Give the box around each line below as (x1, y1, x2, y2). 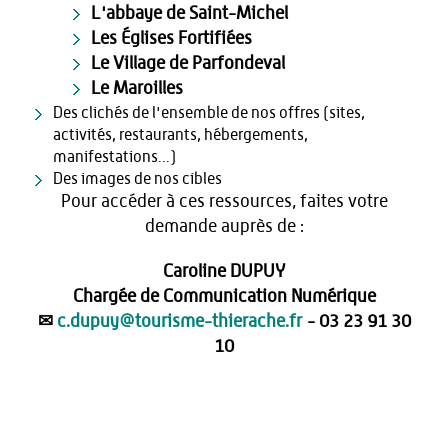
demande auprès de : (144, 217, 304, 236)
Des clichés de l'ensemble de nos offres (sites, (53, 104, 365, 121)
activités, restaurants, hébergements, (53, 126, 308, 143)
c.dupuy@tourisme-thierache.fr (56, 312, 302, 331)
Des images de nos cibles (53, 170, 227, 187)
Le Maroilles (91, 79, 183, 98)
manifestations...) (53, 148, 176, 165)
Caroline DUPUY (163, 262, 285, 281)
